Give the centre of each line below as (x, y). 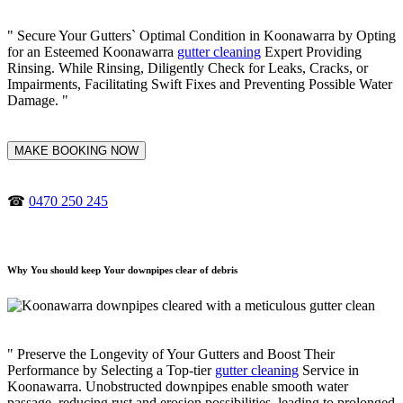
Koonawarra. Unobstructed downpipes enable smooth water (178, 386)
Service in (329, 370)
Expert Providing (311, 51)
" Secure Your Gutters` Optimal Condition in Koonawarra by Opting (201, 35)
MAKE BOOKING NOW (76, 150)
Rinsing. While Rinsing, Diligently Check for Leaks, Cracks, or (188, 67)
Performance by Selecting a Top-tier (111, 370)
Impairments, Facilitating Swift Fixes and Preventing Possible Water (200, 84)
